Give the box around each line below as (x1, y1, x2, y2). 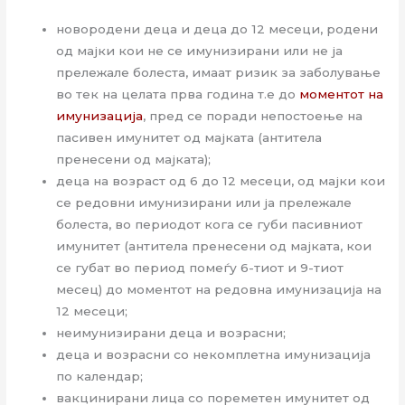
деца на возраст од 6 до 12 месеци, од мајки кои (56, 173, 386, 188)
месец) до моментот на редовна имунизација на (56, 281, 382, 297)
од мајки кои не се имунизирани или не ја (56, 42, 344, 58)
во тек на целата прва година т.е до (56, 86, 300, 101)
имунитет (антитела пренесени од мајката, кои (56, 238, 372, 253)
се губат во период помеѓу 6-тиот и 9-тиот (56, 259, 344, 275)
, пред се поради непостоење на (143, 108, 363, 123)
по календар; (56, 368, 144, 383)
